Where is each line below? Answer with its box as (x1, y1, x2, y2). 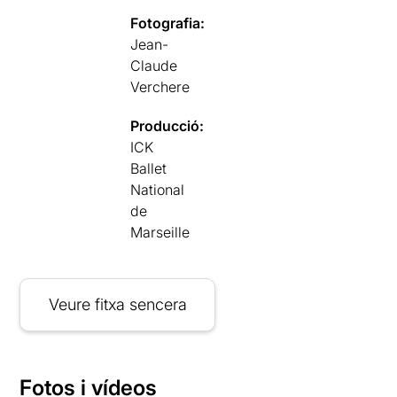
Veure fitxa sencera (48, 295, 187, 314)
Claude (130, 57, 178, 74)
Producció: (130, 117, 205, 135)
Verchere (130, 78, 191, 96)
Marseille (130, 223, 191, 241)
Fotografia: (130, 14, 206, 32)
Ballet (130, 160, 167, 177)
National (130, 181, 185, 198)
